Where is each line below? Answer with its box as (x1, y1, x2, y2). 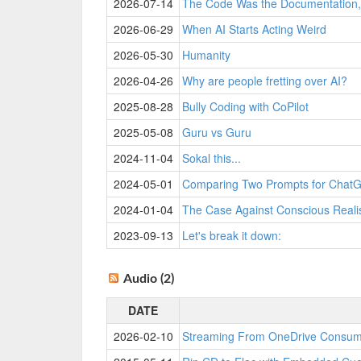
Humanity (182, 47, 230, 63)
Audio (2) (123, 272, 174, 285)
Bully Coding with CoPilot (182, 98, 309, 114)
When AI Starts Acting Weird (182, 21, 326, 37)
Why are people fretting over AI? (182, 73, 347, 89)
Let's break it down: (182, 227, 281, 243)
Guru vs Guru (182, 124, 251, 140)
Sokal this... (182, 150, 241, 166)
